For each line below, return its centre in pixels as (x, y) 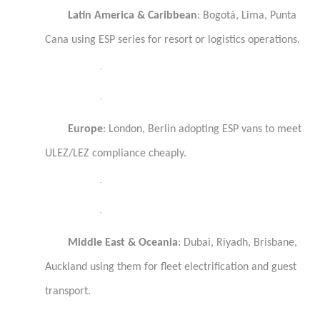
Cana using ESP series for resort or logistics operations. (172, 40)
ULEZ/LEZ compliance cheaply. (116, 154)
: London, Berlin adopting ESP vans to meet (202, 129)
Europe (85, 129)
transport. (68, 291)
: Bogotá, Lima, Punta (247, 16)
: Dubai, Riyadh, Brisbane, (237, 243)
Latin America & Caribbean (132, 16)
